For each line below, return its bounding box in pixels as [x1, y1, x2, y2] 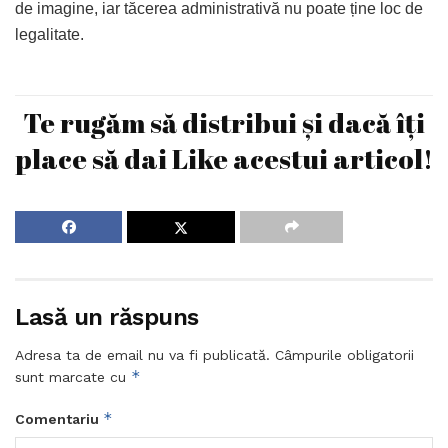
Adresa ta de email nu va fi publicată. [15, 347, 270, 364]
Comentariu [15, 411, 103, 428]
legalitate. [15, 25, 84, 43]
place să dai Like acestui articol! [15, 139, 433, 177]
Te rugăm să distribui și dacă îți [23, 103, 425, 141]
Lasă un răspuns [15, 303, 199, 332]
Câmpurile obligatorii [275, 347, 414, 364]
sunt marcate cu [15, 369, 131, 386]
